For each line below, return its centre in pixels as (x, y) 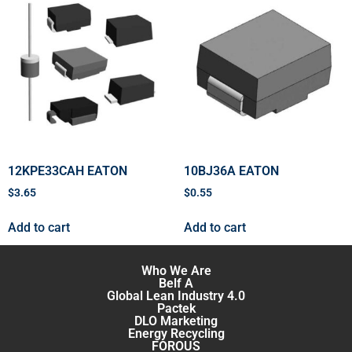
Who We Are (176, 271)
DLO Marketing (176, 321)
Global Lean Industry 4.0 (176, 296)
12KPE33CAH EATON (68, 171)
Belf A (176, 284)
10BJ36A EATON (231, 171)
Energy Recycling (176, 334)
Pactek (176, 309)
